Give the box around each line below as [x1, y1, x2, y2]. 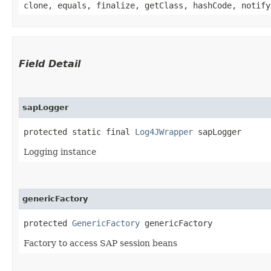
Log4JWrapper [135, 126, 193, 137]
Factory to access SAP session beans [24, 238, 177, 248]
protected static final [24, 126, 135, 137]
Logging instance [24, 146, 96, 157]
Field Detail [19, 57, 80, 70]
